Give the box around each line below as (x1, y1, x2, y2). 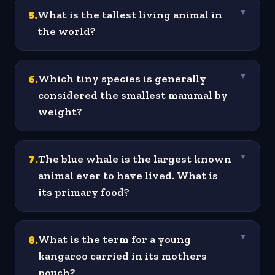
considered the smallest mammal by (38, 88, 228, 103)
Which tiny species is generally (38, 72, 206, 86)
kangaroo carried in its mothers (38, 249, 207, 263)
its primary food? (38, 185, 130, 199)
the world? (37, 25, 96, 39)
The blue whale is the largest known (38, 152, 231, 166)
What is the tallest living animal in (37, 8, 222, 22)
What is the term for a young (38, 233, 191, 247)
